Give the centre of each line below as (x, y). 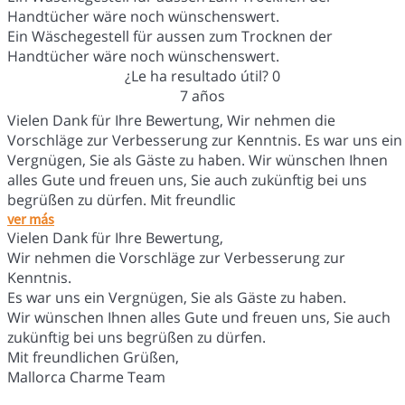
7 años (202, 95)
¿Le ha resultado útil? (198, 75)
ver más (31, 218)
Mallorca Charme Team (86, 377)
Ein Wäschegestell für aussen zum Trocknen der (170, 36)
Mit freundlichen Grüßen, (93, 357)
